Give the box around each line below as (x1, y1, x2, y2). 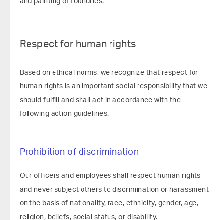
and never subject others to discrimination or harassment (20, 186, 209, 193)
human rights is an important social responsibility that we (20, 83, 208, 90)
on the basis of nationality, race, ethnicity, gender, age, (20, 200, 199, 207)
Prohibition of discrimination (20, 148, 139, 157)
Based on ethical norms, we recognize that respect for (20, 69, 198, 76)
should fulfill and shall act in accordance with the (20, 97, 181, 104)
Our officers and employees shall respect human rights (20, 172, 201, 179)
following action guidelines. (20, 110, 109, 117)
